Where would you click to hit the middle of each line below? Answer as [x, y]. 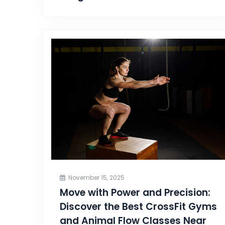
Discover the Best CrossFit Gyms [138, 207]
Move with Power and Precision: [135, 193]
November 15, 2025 [96, 178]
